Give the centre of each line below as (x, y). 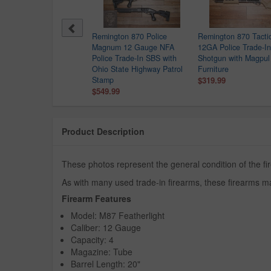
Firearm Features (96, 199)
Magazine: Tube (102, 252)
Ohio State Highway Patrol (137, 69)
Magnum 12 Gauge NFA (133, 47)
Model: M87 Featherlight (118, 216)
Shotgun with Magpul (234, 58)
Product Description (103, 132)
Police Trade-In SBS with (134, 58)
